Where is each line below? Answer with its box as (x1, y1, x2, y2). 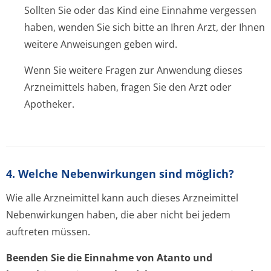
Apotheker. (24, 97, 74, 111)
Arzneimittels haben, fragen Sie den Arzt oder (24, 80, 232, 94)
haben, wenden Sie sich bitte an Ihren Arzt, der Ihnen (24, 21, 265, 34)
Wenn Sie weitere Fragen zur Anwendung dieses (24, 64, 243, 77)
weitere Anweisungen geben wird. (24, 38, 177, 51)
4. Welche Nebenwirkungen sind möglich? (6, 166, 234, 181)
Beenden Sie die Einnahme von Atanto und (6, 251, 212, 264)
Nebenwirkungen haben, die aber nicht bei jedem (6, 208, 230, 221)
